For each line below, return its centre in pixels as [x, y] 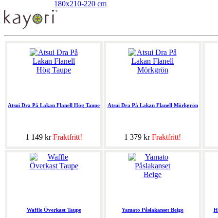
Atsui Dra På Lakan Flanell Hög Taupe [54, 105]
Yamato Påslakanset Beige [153, 210]
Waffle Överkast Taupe [54, 210]
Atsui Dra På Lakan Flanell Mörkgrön [153, 105]
